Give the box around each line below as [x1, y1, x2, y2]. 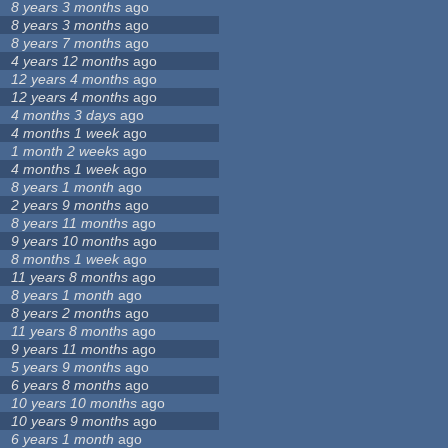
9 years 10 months [11, 233, 130, 250]
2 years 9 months [11, 197, 122, 214]
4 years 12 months [11, 53, 130, 70]
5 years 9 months [11, 359, 122, 376]
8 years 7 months [11, 35, 122, 52]
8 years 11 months [11, 215, 129, 232]
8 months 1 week [11, 251, 120, 268]
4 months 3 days [11, 107, 117, 124]
